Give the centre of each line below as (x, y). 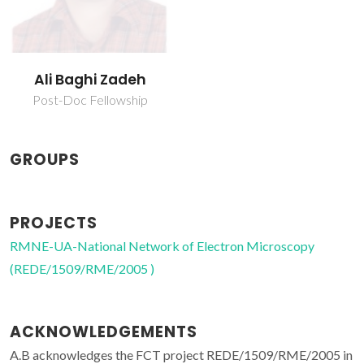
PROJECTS (54, 223)
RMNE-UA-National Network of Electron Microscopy (162, 246)
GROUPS (45, 160)
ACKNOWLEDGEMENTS (104, 332)
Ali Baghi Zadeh (90, 80)
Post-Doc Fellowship (90, 100)
